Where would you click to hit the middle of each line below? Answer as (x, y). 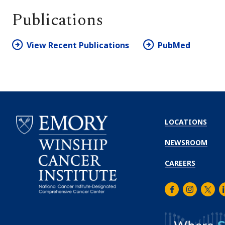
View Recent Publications (78, 45)
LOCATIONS (186, 122)
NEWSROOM (186, 142)
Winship (31, 208)
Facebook (184, 195)
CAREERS (180, 163)
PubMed (174, 45)
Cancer (30, 218)
